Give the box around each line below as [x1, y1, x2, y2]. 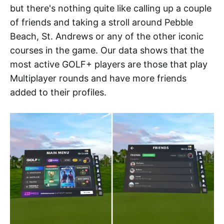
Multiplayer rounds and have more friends [10, 73, 186, 84]
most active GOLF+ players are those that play [10, 59, 207, 70]
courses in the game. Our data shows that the [10, 45, 204, 56]
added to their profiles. [10, 87, 106, 98]
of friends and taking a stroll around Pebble [10, 17, 193, 28]
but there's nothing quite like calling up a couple [10, 3, 211, 14]
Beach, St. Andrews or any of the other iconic [10, 31, 203, 42]
